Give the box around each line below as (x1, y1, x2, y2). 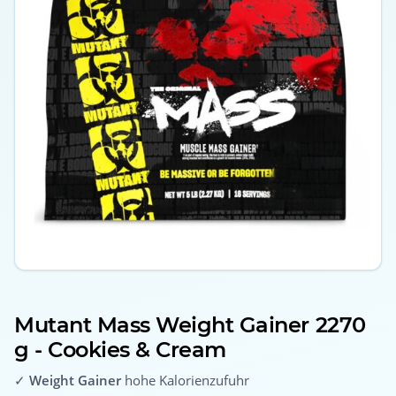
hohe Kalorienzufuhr (121, 370, 249, 389)
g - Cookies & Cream (14, 336, 226, 362)
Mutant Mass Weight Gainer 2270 (14, 311, 366, 338)
